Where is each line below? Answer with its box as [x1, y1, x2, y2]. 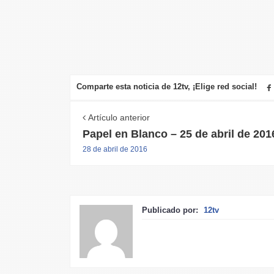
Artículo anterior [85, 112, 150, 122]
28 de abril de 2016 [82, 144, 147, 154]
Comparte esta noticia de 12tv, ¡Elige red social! [76, 81, 257, 91]
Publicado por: [141, 205, 201, 215]
